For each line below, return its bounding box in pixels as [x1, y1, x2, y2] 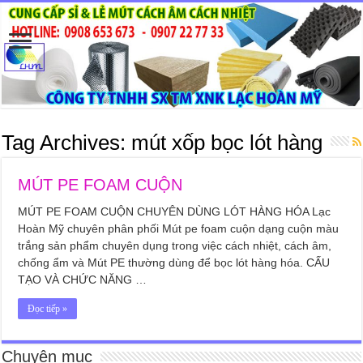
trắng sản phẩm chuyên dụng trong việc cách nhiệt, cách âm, [18, 239, 332, 253]
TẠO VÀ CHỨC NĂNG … [18, 273, 147, 287]
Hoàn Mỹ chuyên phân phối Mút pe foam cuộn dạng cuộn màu [18, 222, 340, 236]
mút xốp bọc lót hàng [131, 130, 323, 156]
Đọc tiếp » [28, 303, 68, 315]
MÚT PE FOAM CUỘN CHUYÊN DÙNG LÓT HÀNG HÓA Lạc [18, 205, 331, 219]
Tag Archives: [2, 130, 132, 156]
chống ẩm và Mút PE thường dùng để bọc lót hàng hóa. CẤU [18, 256, 331, 270]
